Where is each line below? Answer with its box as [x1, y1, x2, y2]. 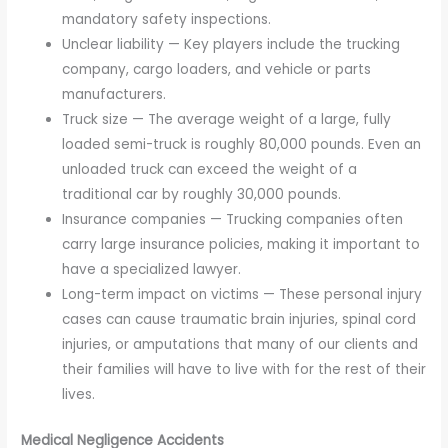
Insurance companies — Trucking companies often [62, 210, 404, 230]
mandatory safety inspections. [62, 10, 272, 30]
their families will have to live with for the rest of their [62, 360, 427, 380]
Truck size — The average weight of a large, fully [62, 110, 392, 130]
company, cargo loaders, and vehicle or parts [62, 60, 372, 80]
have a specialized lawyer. [62, 260, 242, 280]
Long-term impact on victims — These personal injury [62, 285, 423, 305]
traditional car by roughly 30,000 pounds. [62, 185, 342, 205]
